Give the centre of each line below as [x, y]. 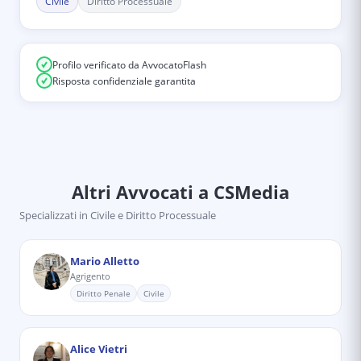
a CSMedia [241, 192]
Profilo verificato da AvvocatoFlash [129, 64]
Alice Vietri [99, 349]
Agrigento [90, 276]
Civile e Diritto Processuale [153, 215]
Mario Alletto [105, 261]
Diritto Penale [104, 293]
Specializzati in [54, 215]
